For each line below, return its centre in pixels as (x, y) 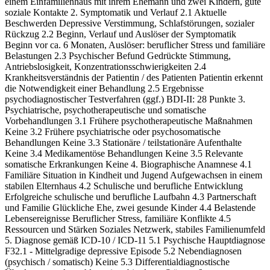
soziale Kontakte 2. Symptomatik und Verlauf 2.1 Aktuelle (116, 13)
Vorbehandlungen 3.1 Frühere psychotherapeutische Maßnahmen (129, 121)
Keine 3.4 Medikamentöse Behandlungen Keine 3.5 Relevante (124, 154)
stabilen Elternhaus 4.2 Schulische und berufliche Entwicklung (124, 186)
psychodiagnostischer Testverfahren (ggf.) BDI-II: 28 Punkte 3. (125, 99)
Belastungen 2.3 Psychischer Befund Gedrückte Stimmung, (118, 56)
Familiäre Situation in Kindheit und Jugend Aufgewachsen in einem (133, 175)
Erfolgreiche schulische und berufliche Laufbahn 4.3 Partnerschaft (130, 197)
